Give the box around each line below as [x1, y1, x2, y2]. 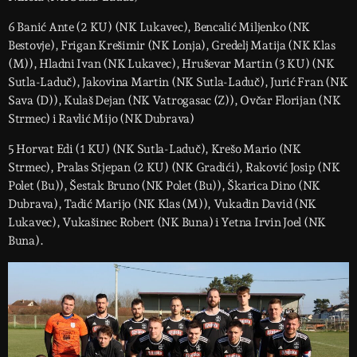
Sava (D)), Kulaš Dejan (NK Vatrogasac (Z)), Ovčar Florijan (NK [8, 93, 341, 108]
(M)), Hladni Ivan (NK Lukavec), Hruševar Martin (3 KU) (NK [8, 57, 335, 72]
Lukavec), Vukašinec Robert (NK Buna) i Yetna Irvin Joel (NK [8, 215, 327, 230]
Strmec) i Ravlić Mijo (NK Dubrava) [8, 112, 194, 127]
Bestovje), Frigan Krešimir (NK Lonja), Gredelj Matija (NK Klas [8, 38, 335, 53]
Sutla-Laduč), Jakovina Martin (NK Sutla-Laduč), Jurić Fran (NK [8, 75, 348, 90]
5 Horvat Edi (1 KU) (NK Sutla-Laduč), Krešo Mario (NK [8, 142, 301, 157]
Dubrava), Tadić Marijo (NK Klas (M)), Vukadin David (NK [8, 197, 317, 212]
